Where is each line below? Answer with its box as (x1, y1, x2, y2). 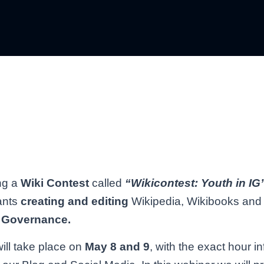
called (89, 177, 125, 190)
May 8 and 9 (85, 240, 150, 253)
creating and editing (21, 195, 131, 208)
